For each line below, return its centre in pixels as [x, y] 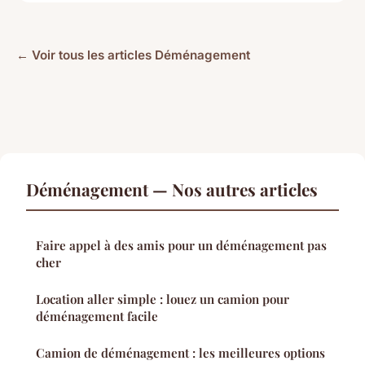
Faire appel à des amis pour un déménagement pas [181, 246]
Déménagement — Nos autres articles [172, 189]
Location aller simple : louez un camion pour [163, 299]
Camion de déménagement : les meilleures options [180, 353]
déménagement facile [97, 317]
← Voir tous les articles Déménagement [133, 55]
